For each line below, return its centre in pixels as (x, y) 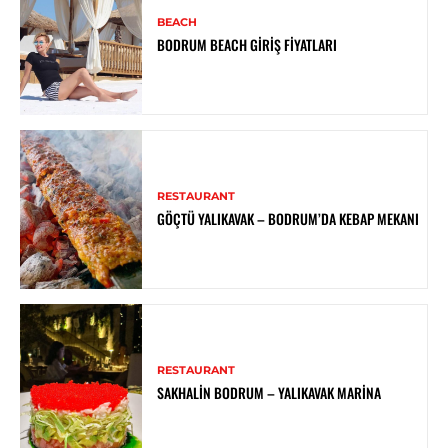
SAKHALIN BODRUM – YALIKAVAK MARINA (269, 392)
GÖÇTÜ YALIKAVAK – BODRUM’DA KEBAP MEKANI (288, 218)
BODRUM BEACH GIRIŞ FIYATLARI (247, 44)
